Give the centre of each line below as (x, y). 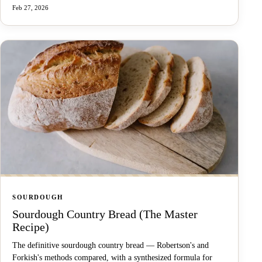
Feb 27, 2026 (30, 8)
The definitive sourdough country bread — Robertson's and (111, 245)
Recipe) (31, 227)
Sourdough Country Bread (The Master (105, 214)
